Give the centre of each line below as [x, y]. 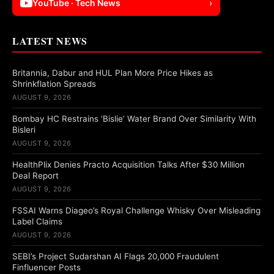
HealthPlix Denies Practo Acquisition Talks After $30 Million [128, 165]
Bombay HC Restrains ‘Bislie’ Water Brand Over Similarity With [134, 119]
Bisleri [24, 130]
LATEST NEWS [50, 41]
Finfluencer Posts [46, 268]
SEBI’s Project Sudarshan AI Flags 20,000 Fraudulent [116, 257]
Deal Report [35, 176]
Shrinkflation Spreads [54, 84]
